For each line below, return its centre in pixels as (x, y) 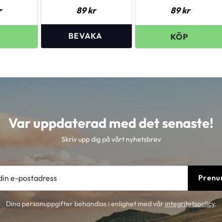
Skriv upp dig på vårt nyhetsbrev (111, 139)
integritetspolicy (190, 203)
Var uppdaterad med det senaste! (111, 123)
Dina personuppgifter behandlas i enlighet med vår (85, 203)
